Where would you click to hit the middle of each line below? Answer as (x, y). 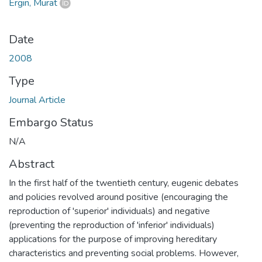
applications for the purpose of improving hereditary (113, 239)
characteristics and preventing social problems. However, (124, 253)
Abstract (32, 164)
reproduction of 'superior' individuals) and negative (109, 211)
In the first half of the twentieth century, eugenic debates (124, 183)
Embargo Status (51, 122)
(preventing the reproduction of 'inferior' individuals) (112, 225)
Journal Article (37, 100)
